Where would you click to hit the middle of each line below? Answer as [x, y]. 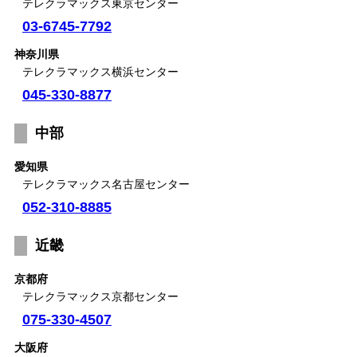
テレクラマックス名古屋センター [106, 184]
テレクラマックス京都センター [100, 296]
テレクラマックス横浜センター [100, 71]
